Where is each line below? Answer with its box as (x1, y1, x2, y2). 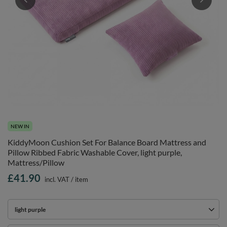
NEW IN (11, 123, 29, 129)
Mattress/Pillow (8, 158, 64, 167)
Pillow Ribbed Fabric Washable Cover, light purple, (8, 147, 182, 157)
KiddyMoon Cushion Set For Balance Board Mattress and (8, 137, 206, 147)
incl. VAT (43, 175, 69, 183)
